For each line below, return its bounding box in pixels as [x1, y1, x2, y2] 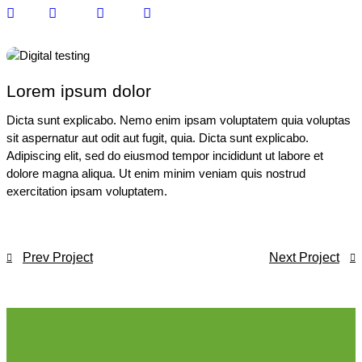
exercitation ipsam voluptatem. [6, 183, 167, 198]
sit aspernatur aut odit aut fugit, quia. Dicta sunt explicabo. [6, 130, 309, 145]
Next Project [269, 250, 339, 264]
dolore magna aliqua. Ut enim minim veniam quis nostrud [6, 166, 305, 180]
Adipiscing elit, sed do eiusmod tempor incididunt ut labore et [6, 148, 323, 162]
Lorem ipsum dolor [6, 81, 151, 100]
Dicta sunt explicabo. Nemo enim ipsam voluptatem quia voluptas [6, 112, 351, 127]
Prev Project [23, 250, 93, 264]
